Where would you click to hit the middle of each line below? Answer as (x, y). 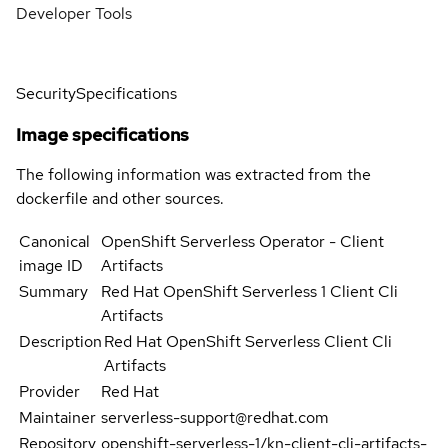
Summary (53, 291)
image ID (51, 265)
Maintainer (57, 417)
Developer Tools (74, 13)
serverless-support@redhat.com (215, 417)
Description (60, 341)
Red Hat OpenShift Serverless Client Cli (248, 341)
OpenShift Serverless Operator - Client (243, 241)
